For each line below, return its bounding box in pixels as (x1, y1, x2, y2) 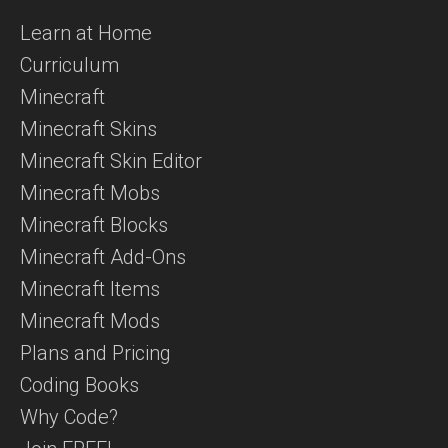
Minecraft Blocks (20, 213, 168, 238)
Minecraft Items (20, 277, 160, 302)
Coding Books (20, 373, 139, 398)
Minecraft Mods (20, 309, 160, 334)
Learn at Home (20, 21, 152, 46)
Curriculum (20, 53, 119, 78)
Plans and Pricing (20, 341, 171, 366)
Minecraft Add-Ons (20, 245, 186, 270)
